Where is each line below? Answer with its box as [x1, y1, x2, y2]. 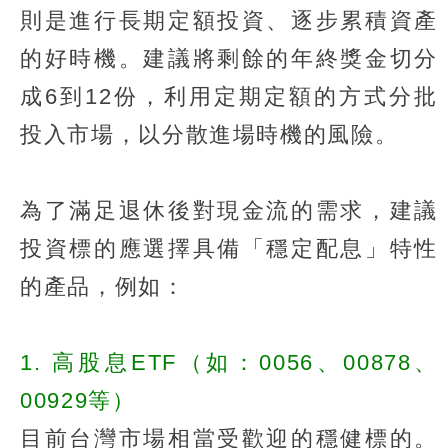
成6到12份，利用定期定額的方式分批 [20, 83, 438, 109]
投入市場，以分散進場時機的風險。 [20, 121, 399, 147]
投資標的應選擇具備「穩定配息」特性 [20, 235, 438, 261]
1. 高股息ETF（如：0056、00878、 [20, 349, 438, 375]
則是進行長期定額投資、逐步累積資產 [20, 7, 438, 33]
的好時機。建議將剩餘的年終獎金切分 [20, 45, 438, 71]
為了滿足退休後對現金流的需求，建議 [20, 197, 438, 223]
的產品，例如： [20, 273, 186, 299]
